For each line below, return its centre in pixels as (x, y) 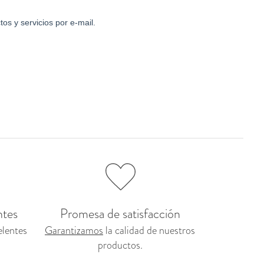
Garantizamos (74, 231)
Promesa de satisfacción (120, 214)
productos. (120, 245)
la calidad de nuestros (149, 231)
